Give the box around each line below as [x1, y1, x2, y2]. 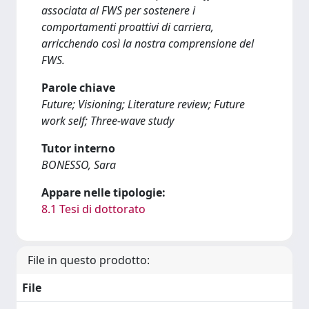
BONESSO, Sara [41, 157, 116, 172]
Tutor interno [41, 141, 115, 156]
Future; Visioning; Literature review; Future [41, 97, 245, 112]
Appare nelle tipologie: [41, 185, 166, 200]
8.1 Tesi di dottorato [41, 201, 146, 217]
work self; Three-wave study [41, 113, 174, 128]
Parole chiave [41, 80, 115, 95]
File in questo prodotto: [28, 252, 150, 268]
